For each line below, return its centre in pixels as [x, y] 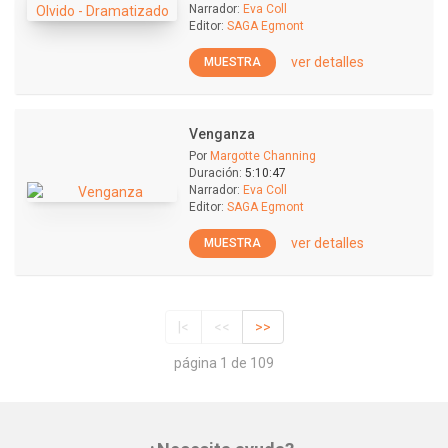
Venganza [222, 134]
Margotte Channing [263, 156]
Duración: [215, 173]
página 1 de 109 [224, 363]
